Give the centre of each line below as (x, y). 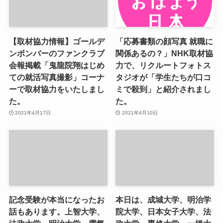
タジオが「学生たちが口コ (164, 77)
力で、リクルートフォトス (164, 65)
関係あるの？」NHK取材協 (165, 53)
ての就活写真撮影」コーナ (56, 77)
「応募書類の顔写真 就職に (165, 41)
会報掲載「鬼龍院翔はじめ (56, 65)
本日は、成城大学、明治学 (164, 199)
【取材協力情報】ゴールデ (56, 41)
